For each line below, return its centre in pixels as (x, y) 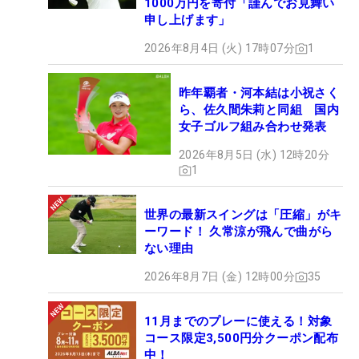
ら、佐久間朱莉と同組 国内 (259, 110)
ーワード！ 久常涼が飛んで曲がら (239, 232)
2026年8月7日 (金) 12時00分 (220, 277)
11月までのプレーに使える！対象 (238, 322)
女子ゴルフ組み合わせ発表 (253, 127)
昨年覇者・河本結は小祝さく (259, 93)
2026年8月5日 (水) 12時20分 (254, 155)
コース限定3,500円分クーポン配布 (242, 339)
